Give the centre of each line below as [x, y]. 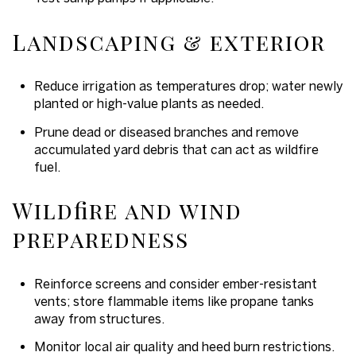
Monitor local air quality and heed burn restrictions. [184, 347]
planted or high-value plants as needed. [149, 104]
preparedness [101, 239]
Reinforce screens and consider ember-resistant [175, 284]
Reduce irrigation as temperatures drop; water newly [188, 86]
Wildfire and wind [128, 211]
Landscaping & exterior [169, 41]
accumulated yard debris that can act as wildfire [176, 149]
